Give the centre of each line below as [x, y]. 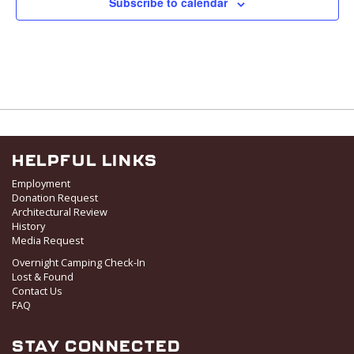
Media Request [48, 241]
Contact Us [37, 291]
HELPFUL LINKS [85, 160]
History [28, 226]
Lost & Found [43, 277]
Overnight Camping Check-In [79, 263]
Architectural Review [60, 212]
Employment [41, 184]
